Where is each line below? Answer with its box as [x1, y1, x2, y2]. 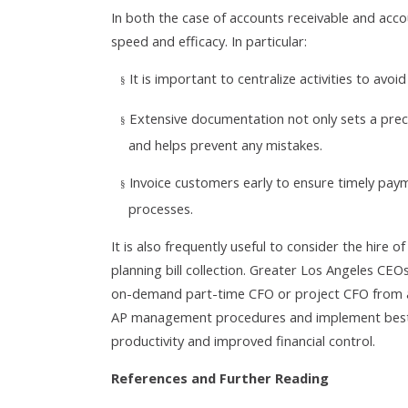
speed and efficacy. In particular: [111, 32, 307, 50]
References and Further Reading [111, 369, 329, 387]
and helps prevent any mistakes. [128, 136, 323, 154]
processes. [128, 199, 194, 218]
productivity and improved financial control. [111, 331, 379, 350]
